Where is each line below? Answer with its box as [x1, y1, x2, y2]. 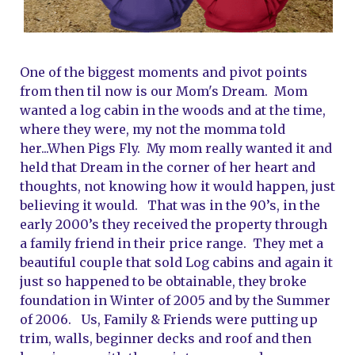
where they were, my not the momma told [20, 121, 285, 137]
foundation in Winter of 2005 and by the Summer [20, 292, 330, 308]
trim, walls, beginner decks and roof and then [20, 330, 311, 346]
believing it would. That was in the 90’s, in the [20, 197, 320, 213]
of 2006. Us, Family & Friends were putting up [20, 311, 318, 327]
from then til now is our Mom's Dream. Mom [20, 83, 307, 99]
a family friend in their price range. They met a [20, 235, 323, 251]
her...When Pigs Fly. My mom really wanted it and [20, 140, 332, 156]
